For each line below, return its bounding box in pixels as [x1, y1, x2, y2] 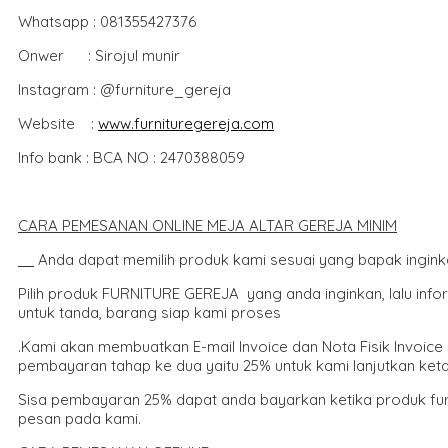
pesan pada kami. [18, 408, 141, 428]
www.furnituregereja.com [98, 113, 274, 133]
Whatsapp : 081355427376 [18, 11, 196, 31]
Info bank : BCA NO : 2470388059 [18, 147, 245, 167]
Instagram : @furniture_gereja [18, 79, 231, 99]
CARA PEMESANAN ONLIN [18, 215, 195, 235]
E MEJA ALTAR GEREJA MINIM [195, 215, 397, 235]
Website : [18, 113, 98, 133]
